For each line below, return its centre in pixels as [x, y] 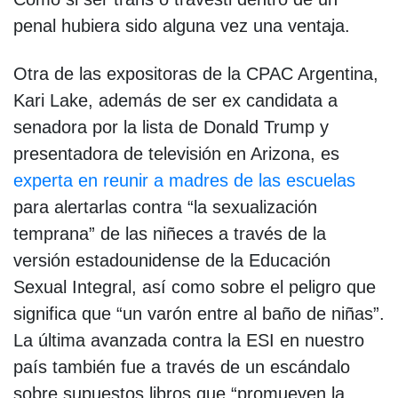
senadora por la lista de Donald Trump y [171, 127]
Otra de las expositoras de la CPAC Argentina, [196, 73]
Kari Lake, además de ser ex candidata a [175, 100]
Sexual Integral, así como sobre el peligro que [195, 287]
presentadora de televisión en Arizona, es [176, 153]
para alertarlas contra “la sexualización [165, 207]
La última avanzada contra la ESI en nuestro [189, 340]
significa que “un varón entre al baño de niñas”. [199, 313]
